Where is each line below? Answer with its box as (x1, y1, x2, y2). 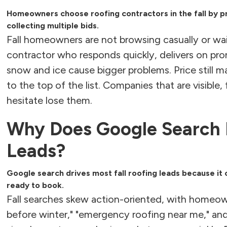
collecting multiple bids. (7, 21, 99, 30)
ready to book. (7, 180, 64, 190)
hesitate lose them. (7, 94, 93, 106)
